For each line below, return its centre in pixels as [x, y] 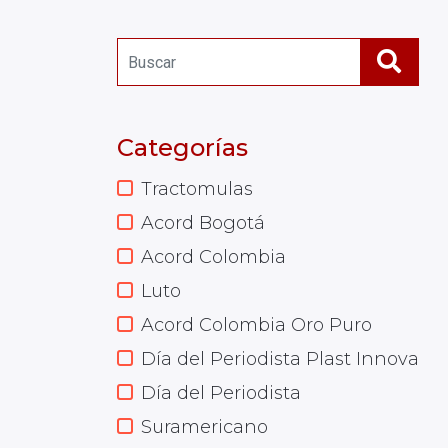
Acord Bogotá [203, 223]
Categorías [182, 147]
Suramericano [204, 427]
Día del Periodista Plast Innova [280, 359]
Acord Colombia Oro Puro [256, 325]
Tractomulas [197, 189]
